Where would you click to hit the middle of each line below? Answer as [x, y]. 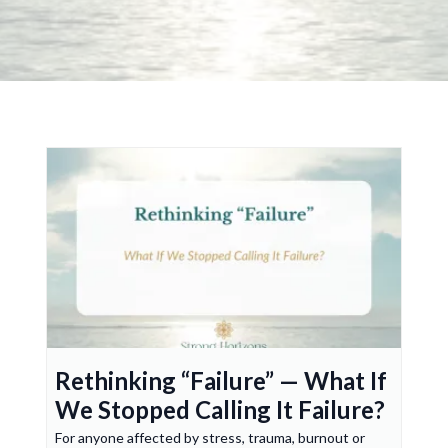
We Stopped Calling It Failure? [220, 409]
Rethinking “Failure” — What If [221, 380]
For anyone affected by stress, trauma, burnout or [210, 437]
